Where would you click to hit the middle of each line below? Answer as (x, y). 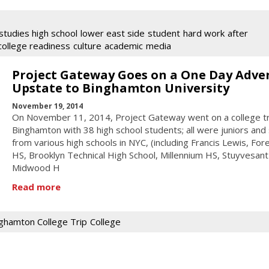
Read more (36, 186)
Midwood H (36, 168)
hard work (204, 33)
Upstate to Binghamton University (120, 88)
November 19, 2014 (47, 106)
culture (87, 45)
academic (124, 45)
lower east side (113, 33)
